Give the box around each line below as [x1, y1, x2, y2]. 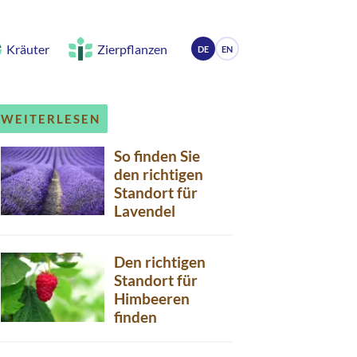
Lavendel [114, 201, 175, 220]
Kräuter [6, 41, 49, 57]
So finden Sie [114, 146, 200, 165]
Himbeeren [114, 289, 190, 308]
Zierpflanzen [97, 41, 167, 57]
